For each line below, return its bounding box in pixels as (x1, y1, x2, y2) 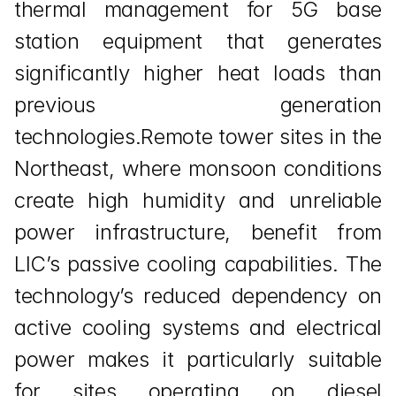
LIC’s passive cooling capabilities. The (14, 251, 382, 277)
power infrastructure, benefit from (14, 219, 382, 245)
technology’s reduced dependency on (14, 283, 382, 308)
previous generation (14, 92, 382, 118)
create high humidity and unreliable (14, 187, 382, 213)
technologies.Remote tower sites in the (14, 124, 382, 149)
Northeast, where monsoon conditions (14, 156, 382, 181)
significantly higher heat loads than (14, 60, 382, 86)
